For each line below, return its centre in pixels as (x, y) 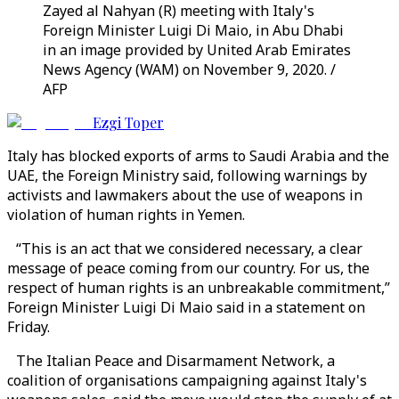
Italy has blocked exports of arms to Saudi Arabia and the (198, 156)
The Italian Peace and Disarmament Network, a (171, 361)
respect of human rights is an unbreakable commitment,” (199, 288)
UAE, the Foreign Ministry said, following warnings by (187, 175)
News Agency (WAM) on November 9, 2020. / (189, 69)
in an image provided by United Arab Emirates (197, 50)
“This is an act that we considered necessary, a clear (185, 248)
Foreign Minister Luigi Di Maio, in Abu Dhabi (193, 30)
